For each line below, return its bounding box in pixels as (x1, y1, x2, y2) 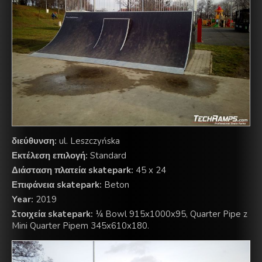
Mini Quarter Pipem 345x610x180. (12, 220, 149, 232)
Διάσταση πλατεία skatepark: (12, 164, 133, 177)
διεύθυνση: (12, 135, 57, 147)
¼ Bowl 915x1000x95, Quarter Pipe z (93, 208, 247, 220)
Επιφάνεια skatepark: (12, 179, 102, 191)
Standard (88, 150, 126, 162)
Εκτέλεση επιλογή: (12, 150, 88, 162)
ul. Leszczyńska (57, 135, 120, 147)
